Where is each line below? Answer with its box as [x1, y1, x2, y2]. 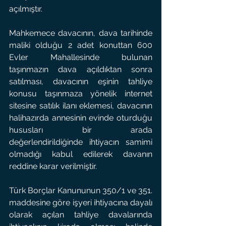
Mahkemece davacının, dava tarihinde [9, 28, 152, 38]
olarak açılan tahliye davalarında [9, 210, 152, 219]
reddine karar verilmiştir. [9, 161, 97, 171]
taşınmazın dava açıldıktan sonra [9, 65, 152, 74]
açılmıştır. [9, 4, 42, 14]
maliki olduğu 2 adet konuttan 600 [9, 40, 152, 50]
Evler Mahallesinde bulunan [9, 52, 152, 62]
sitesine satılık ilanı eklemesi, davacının [9, 101, 152, 110]
